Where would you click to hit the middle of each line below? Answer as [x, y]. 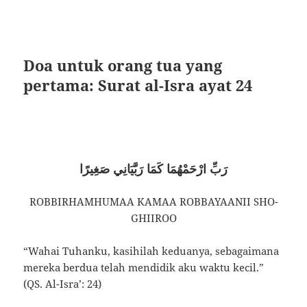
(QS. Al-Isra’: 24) [63, 283]
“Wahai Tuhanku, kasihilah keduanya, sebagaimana [151, 250]
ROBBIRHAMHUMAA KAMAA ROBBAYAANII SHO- [153, 201]
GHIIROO [153, 218]
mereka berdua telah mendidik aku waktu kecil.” [144, 267]
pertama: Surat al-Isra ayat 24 [138, 85]
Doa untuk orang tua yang [123, 65]
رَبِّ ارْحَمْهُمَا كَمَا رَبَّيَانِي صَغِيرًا [153, 168]
